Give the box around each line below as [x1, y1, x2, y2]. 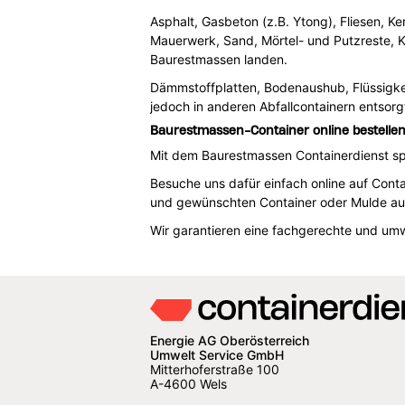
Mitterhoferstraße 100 [149, 362, 279, 377]
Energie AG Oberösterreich [149, 333, 309, 348]
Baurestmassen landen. [149, 51, 287, 67]
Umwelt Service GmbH [149, 347, 284, 363]
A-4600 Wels [149, 376, 227, 391]
